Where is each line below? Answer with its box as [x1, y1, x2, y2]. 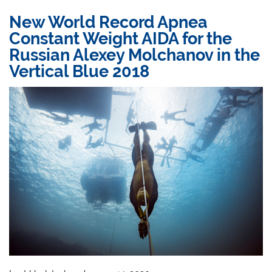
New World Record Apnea [9, 12, 208, 32]
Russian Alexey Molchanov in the [9, 45, 260, 65]
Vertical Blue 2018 [9, 61, 150, 81]
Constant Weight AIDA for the [9, 29, 233, 49]
